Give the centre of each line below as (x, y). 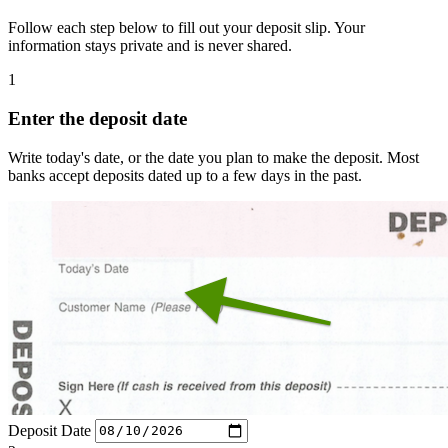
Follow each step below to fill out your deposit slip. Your (186, 28)
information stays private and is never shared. (150, 46)
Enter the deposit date (97, 118)
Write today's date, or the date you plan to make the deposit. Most (213, 157)
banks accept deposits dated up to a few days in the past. (185, 175)
